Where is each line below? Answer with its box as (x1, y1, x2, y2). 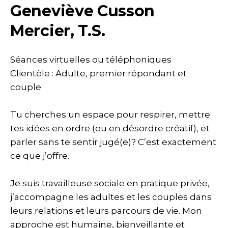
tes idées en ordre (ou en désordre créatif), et (10, 123, 210, 133)
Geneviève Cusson (10, 2, 155, 20)
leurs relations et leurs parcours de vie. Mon (10, 206, 202, 216)
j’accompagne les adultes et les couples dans (10, 192, 212, 202)
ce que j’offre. (10, 151, 69, 161)
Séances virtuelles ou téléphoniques (10, 54, 172, 65)
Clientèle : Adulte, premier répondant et (10, 68, 187, 78)
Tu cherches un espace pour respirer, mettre (10, 109, 210, 120)
